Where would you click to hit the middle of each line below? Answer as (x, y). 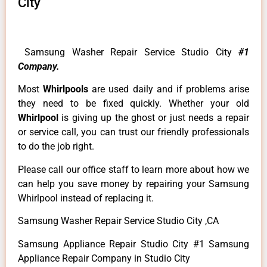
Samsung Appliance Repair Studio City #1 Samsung (133, 244)
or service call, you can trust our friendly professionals (133, 132)
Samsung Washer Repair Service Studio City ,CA (118, 221)
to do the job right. (56, 147)
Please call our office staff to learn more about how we (133, 169)
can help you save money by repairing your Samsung (133, 184)
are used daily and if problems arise (170, 89)
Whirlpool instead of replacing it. (86, 198)
